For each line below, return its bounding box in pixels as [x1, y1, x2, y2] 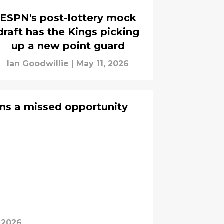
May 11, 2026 [76, 58, 129, 68]
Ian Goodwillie [7, 58, 69, 68]
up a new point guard [11, 39, 125, 52]
